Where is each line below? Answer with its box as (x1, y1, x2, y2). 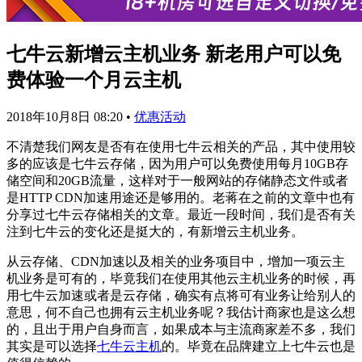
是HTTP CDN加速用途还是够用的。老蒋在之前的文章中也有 (6, 190, 355, 204)
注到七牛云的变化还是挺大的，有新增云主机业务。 (6, 224, 304, 238)
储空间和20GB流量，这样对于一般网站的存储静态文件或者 (6, 173, 348, 187)
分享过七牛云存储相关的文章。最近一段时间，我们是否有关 (6, 207, 356, 221)
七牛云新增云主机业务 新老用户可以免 (6, 43, 341, 65)
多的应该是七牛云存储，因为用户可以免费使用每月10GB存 (6, 156, 348, 170)
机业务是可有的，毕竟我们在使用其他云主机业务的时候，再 (6, 271, 356, 285)
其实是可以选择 (6, 339, 97, 353)
